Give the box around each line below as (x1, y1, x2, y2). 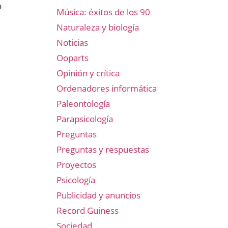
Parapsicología (56, 113, 113, 125)
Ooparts (56, 52, 89, 64)
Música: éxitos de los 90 (56, 6, 150, 18)
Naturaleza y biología (56, 21, 139, 33)
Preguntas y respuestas (56, 144, 149, 155)
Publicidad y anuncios (56, 189, 140, 201)
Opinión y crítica (56, 67, 120, 79)
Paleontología (56, 98, 110, 109)
